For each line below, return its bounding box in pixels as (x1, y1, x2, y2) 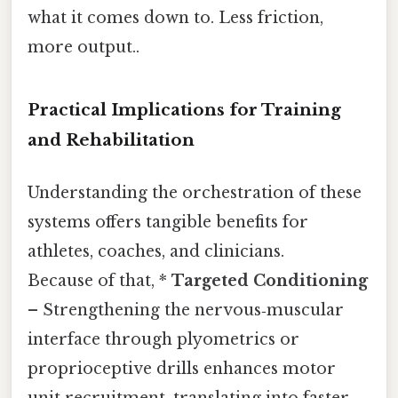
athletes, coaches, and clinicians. (28, 242, 284, 262)
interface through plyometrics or (28, 330, 299, 350)
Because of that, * (28, 271, 171, 291)
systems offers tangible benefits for (28, 212, 308, 233)
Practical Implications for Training (28, 99, 341, 121)
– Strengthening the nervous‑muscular (28, 300, 344, 321)
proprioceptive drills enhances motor (28, 359, 336, 379)
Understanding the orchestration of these (28, 183, 362, 203)
